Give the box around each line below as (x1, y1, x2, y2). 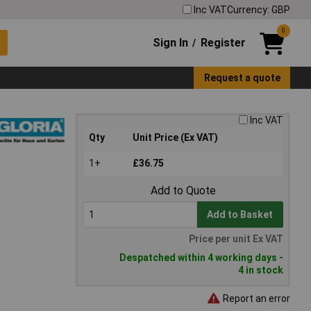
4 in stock (238, 264, 283, 276)
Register (200, 35, 246, 49)
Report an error (221, 292, 290, 304)
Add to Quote (150, 184, 216, 198)
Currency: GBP (227, 3, 290, 15)
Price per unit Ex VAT (189, 233, 283, 245)
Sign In (153, 35, 189, 49)
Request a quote (203, 72, 280, 83)
